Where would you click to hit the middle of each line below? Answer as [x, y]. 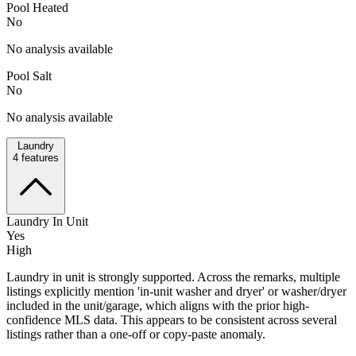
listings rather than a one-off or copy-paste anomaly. [136, 334]
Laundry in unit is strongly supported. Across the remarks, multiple [173, 277]
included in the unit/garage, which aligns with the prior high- [158, 305]
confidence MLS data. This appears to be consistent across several [172, 319]
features [39, 157]
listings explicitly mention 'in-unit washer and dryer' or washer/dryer [176, 291]
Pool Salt [29, 75]
